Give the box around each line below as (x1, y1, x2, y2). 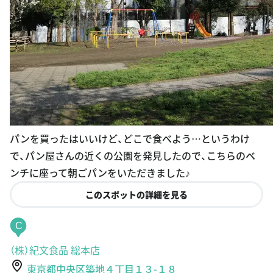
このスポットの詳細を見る (85, 188, 188, 200)
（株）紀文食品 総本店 (10, 242, 100, 257)
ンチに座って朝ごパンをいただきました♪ (10, 165, 190, 180)
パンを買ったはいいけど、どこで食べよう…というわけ (10, 130, 250, 146)
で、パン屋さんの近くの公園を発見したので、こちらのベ (10, 147, 255, 163)
